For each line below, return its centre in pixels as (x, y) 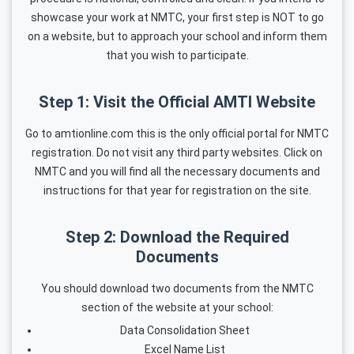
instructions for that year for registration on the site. (177, 190)
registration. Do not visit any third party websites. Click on (177, 152)
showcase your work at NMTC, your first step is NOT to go (177, 17)
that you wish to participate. (177, 55)
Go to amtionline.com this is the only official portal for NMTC (177, 133)
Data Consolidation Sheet (185, 330)
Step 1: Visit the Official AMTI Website (177, 102)
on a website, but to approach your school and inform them (177, 36)
